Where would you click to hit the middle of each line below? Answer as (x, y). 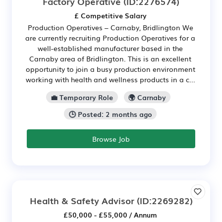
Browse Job (111, 139)
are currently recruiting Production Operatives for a (110, 37)
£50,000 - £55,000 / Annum (110, 215)
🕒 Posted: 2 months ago (110, 114)
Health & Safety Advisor (82, 200)
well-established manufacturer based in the (110, 48)
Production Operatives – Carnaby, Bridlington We (110, 27)
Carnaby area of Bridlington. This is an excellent (110, 58)
